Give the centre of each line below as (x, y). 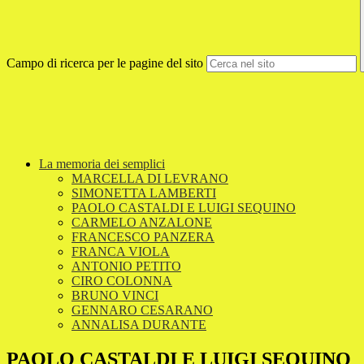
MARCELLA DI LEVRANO (150, 179)
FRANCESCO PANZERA (143, 237)
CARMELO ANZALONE (142, 223)
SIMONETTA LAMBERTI (144, 193)
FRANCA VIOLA (121, 252)
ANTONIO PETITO (126, 266)
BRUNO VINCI (115, 296)
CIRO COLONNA (122, 281)
